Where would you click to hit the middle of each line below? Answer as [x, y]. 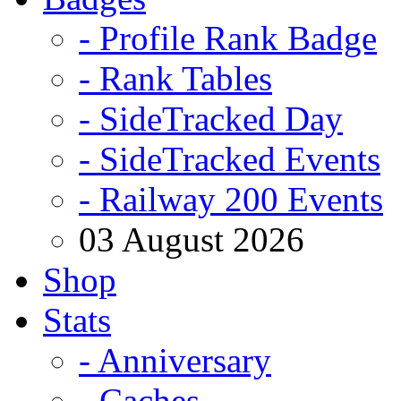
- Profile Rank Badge [228, 38]
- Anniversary [175, 360]
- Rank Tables [175, 78]
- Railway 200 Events [231, 199]
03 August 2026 [192, 239]
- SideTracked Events [230, 159]
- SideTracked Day [211, 119]
